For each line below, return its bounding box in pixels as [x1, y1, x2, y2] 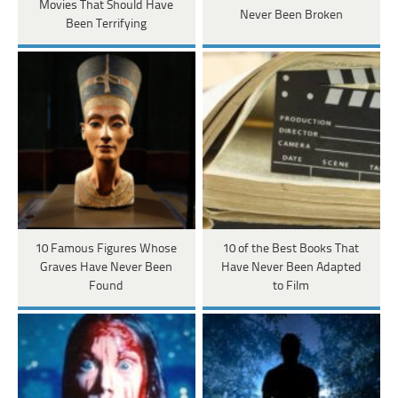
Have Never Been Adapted [220, 261, 362, 275]
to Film [273, 280, 310, 294]
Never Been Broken [239, 8, 343, 22]
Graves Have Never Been [40, 261, 173, 275]
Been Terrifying [66, 18, 147, 32]
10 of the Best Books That [223, 243, 360, 257]
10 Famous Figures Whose [36, 243, 178, 257]
